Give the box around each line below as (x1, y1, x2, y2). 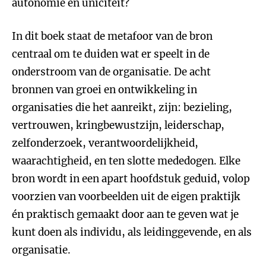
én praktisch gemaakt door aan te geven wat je (12, 208, 239, 221)
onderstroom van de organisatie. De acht (12, 65, 211, 78)
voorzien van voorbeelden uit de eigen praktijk (12, 190, 240, 203)
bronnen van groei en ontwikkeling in (12, 83, 197, 96)
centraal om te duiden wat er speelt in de (12, 47, 210, 61)
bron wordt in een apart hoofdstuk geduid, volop (12, 172, 250, 185)
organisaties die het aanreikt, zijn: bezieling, (12, 101, 232, 114)
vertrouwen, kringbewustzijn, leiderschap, (12, 119, 224, 132)
